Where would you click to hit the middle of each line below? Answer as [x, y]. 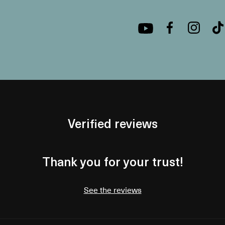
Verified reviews [113, 123]
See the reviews [113, 189]
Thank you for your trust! [113, 161]
